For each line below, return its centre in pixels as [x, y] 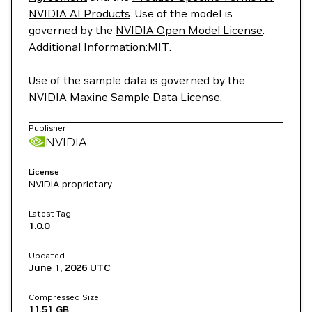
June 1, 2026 [58, 267]
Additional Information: [88, 47]
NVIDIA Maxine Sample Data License [124, 97]
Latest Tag [50, 213]
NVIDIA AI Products [79, 13]
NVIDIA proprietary [70, 184]
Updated [47, 255]
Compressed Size [64, 297]
